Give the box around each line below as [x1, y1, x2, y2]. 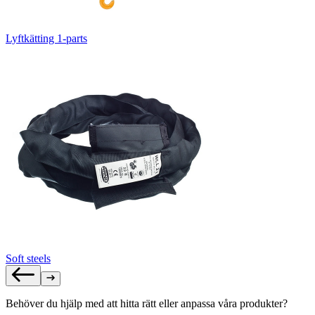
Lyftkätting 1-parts [6, 32, 87, 44]
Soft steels [6, 252, 51, 264]
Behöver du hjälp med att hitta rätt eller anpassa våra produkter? [6, 297, 288, 309]
